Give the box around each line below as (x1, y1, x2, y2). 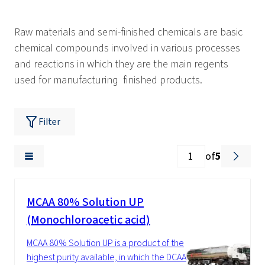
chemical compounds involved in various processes (14, 41, 240, 56)
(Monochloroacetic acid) (27, 212, 150, 228)
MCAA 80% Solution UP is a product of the (27, 237, 184, 250)
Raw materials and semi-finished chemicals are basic (14, 25, 243, 40)
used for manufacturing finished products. (14, 73, 202, 88)
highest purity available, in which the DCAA (27, 251, 186, 264)
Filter (38, 115, 60, 128)
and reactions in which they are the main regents (14, 57, 228, 72)
